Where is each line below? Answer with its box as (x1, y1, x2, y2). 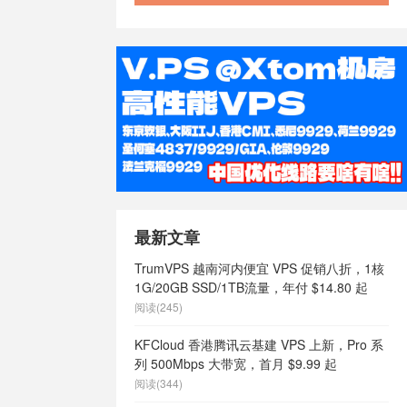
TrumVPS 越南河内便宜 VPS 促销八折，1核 (134, 259, 384, 277)
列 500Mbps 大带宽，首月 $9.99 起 (134, 354, 337, 372)
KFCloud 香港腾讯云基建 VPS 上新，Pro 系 (134, 335, 383, 353)
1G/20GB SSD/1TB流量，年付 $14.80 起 (134, 278, 368, 296)
